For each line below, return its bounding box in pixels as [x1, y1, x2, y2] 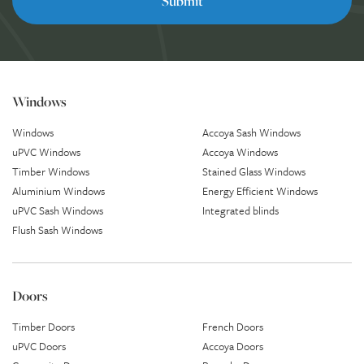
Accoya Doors [202, 338, 263, 354]
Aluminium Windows [12, 183, 105, 199]
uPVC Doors [12, 338, 66, 354]
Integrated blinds [202, 202, 279, 219]
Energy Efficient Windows [202, 183, 318, 199]
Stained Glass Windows [202, 163, 305, 180]
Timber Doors [12, 318, 75, 335]
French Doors [202, 318, 263, 335]
